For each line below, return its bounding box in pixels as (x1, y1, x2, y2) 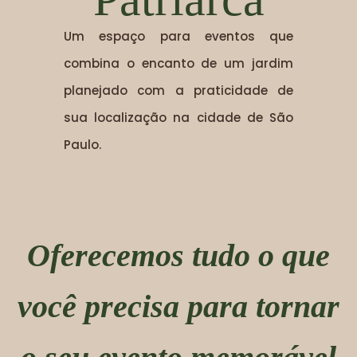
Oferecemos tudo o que (27, 237, 330, 273)
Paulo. (64, 135, 101, 153)
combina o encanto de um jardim (64, 54, 293, 72)
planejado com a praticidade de (64, 81, 293, 99)
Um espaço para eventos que (64, 27, 293, 45)
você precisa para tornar (18, 288, 339, 324)
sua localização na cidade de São (64, 108, 293, 126)
